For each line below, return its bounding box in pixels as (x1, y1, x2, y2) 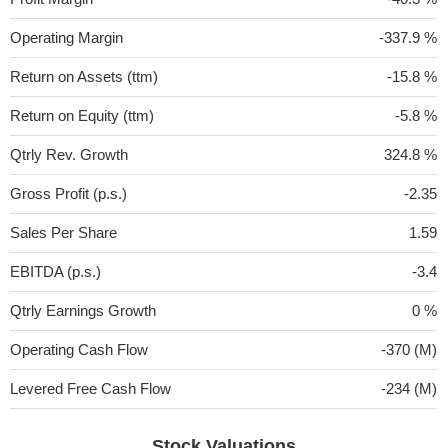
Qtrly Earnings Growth (10, 301, 156, 319)
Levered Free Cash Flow (10, 379, 171, 397)
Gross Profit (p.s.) (10, 184, 127, 202)
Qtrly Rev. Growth (10, 145, 128, 163)
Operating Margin (10, 28, 123, 46)
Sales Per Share (10, 223, 117, 241)
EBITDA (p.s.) (10, 262, 101, 280)
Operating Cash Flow (10, 340, 148, 358)
